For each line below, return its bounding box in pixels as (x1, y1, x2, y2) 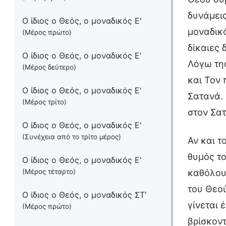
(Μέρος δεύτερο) (22, 63, 76, 71)
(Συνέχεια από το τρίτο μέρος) (22, 133, 121, 141)
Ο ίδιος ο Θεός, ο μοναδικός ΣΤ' (22, 190, 147, 200)
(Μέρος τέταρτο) (22, 167, 76, 176)
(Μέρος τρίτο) (22, 98, 67, 106)
